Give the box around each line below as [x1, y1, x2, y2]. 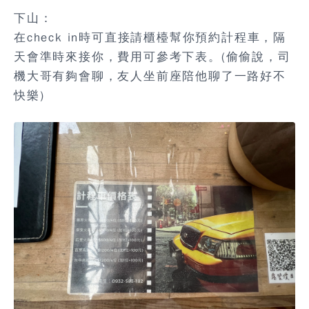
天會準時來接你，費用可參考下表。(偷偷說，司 [14, 49, 291, 64]
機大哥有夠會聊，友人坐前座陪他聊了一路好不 [14, 68, 286, 83]
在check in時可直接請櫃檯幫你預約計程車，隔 [14, 30, 286, 45]
